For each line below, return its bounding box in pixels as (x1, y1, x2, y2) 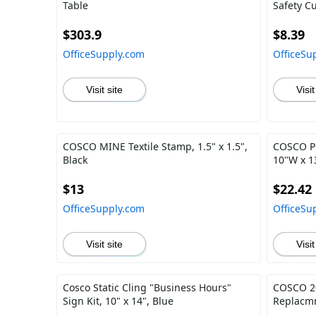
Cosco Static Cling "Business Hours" (63, 281, 231, 294)
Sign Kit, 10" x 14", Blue (63, 294, 174, 308)
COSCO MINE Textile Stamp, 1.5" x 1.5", (63, 140, 248, 153)
